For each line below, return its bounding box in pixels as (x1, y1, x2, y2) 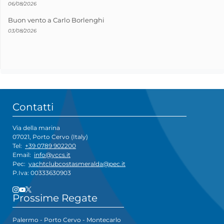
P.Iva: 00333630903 (12, 169, 71, 177)
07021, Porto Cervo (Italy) (12, 133, 88, 141)
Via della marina (12, 124, 60, 132)
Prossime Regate (12, 192, 97, 204)
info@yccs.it (34, 151, 70, 159)
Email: (12, 151, 34, 159)
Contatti (12, 100, 53, 113)
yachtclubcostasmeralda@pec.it (28, 160, 125, 168)
